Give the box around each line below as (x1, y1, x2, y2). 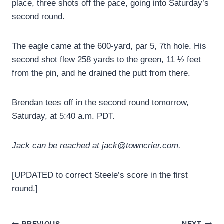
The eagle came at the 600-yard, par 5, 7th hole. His (12, 41, 206, 51)
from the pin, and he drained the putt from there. (12, 68, 190, 78)
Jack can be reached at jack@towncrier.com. (12, 141, 181, 151)
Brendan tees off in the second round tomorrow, (12, 98, 189, 108)
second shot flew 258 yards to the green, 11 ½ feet (12, 55, 201, 65)
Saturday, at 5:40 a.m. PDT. (12, 111, 115, 121)
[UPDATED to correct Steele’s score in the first (12, 170, 188, 180)
